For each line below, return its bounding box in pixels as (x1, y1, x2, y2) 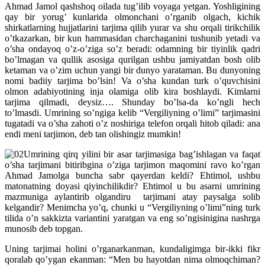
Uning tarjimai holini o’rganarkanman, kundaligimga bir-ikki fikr (5, 244, 260, 254)
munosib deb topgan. (5, 224, 83, 234)
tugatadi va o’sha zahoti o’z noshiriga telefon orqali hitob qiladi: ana (5, 118, 260, 129)
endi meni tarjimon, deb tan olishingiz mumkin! (5, 129, 181, 140)
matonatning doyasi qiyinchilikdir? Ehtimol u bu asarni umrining (5, 181, 260, 192)
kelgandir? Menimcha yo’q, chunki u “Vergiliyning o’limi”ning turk (5, 202, 260, 213)
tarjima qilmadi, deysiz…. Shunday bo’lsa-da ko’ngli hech (5, 97, 260, 108)
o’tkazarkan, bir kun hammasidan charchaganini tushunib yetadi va (5, 33, 260, 44)
